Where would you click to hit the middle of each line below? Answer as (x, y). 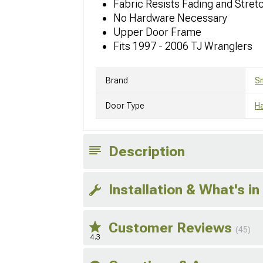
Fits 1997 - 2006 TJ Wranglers (183, 46)
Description (147, 151)
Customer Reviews (172, 227)
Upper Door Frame (157, 32)
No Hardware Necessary (170, 18)
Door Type (125, 105)
